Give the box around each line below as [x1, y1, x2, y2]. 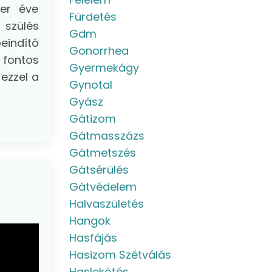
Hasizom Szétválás [69, 247, 171, 262]
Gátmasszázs [69, 128, 144, 143]
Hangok [69, 213, 110, 228]
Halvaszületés [69, 196, 144, 211]
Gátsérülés [69, 162, 129, 177]
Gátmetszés [69, 145, 136, 160]
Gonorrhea [69, 43, 129, 58]
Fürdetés [69, 9, 117, 24]
